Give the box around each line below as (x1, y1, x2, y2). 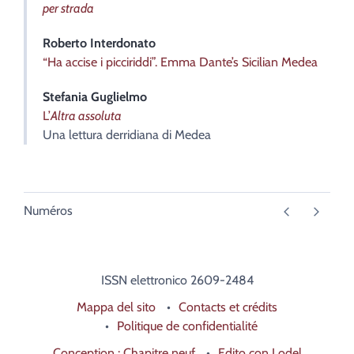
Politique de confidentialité (116, 318, 258, 334)
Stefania (43, 88, 91, 104)
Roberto (43, 35, 90, 51)
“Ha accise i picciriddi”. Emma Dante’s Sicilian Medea (43, 54, 318, 70)
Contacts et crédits (179, 299, 277, 315)
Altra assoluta (51, 107, 122, 123)
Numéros (24, 202, 73, 218)
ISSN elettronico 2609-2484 (100, 273, 254, 288)
